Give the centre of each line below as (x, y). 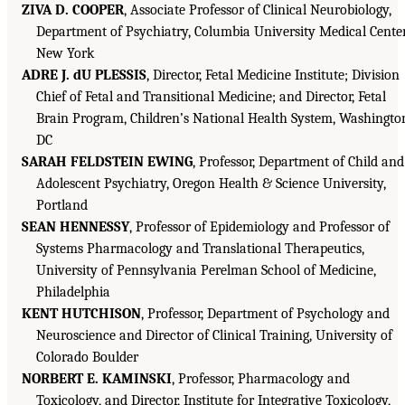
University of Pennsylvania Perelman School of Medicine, (206, 271)
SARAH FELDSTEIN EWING (107, 162)
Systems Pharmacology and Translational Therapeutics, (200, 249)
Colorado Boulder (87, 358)
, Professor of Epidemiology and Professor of (259, 227)
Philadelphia (73, 292)
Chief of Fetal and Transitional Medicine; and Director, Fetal (211, 97)
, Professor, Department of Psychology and (265, 314)
